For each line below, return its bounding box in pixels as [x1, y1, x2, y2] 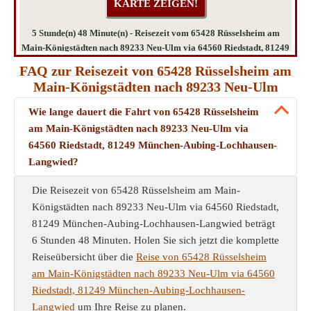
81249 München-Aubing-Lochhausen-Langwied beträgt [32, 218, 275, 229]
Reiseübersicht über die [32, 251, 136, 262]
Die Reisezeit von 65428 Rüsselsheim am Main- [32, 185, 240, 196]
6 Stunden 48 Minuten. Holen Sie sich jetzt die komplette [32, 235, 279, 246]
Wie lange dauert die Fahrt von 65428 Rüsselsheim [28, 106, 259, 117]
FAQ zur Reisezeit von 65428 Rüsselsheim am [19, 63, 292, 78]
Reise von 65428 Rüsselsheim [136, 251, 267, 262]
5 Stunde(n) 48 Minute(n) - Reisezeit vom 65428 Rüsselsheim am [31, 28, 280, 38]
